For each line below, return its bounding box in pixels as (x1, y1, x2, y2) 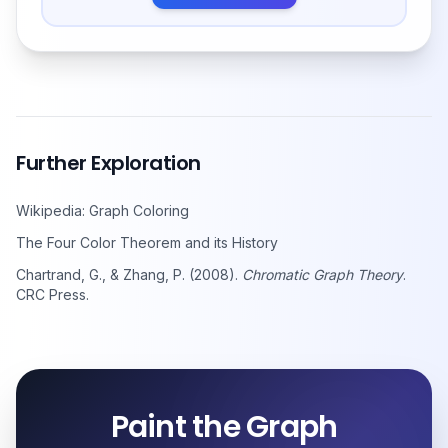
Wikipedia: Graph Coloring (16, 202, 189, 220)
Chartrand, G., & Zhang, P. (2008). (16, 266, 242, 284)
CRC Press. (16, 286, 89, 304)
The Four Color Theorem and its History (16, 234, 278, 252)
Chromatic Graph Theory (242, 266, 403, 284)
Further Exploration (16, 149, 201, 178)
